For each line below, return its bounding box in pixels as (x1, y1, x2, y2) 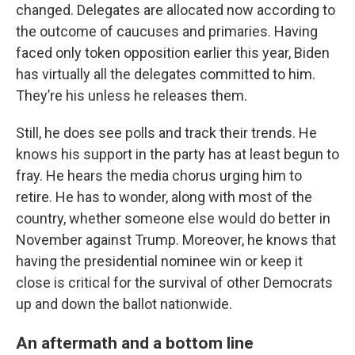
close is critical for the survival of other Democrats (16, 274, 333, 291)
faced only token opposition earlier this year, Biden (16, 44, 330, 61)
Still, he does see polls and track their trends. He (16, 124, 317, 141)
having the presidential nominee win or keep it (16, 253, 303, 269)
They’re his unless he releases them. (16, 87, 247, 104)
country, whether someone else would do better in (16, 210, 330, 227)
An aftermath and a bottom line (16, 333, 254, 353)
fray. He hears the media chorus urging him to (16, 167, 302, 184)
